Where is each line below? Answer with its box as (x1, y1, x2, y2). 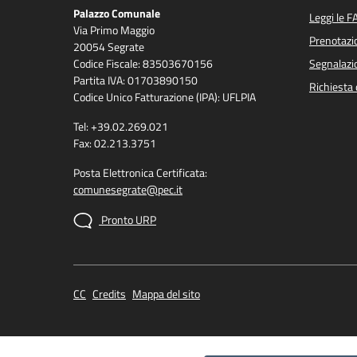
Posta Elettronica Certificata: (73, 164, 207, 182)
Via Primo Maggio (73, 22, 155, 40)
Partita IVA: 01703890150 (73, 72, 198, 90)
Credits (92, 285, 126, 304)
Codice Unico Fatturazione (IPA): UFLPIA (73, 88, 256, 107)
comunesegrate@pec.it (73, 181, 182, 199)
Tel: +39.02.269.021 (73, 118, 168, 136)
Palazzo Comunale (73, 5, 160, 23)
